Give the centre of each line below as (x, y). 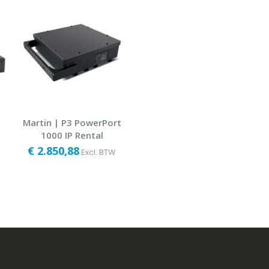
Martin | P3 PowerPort (72, 122)
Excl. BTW (99, 152)
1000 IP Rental (72, 135)
